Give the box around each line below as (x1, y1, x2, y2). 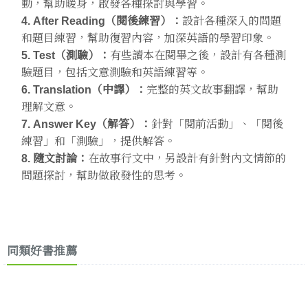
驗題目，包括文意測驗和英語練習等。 (21, 66, 208, 78)
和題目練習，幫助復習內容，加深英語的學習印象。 (21, 32, 274, 44)
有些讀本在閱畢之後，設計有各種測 (109, 49, 286, 61)
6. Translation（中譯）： (21, 83, 146, 96)
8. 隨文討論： (21, 152, 88, 164)
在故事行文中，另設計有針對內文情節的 (87, 152, 286, 164)
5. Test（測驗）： (21, 49, 110, 61)
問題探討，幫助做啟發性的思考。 (21, 169, 186, 181)
